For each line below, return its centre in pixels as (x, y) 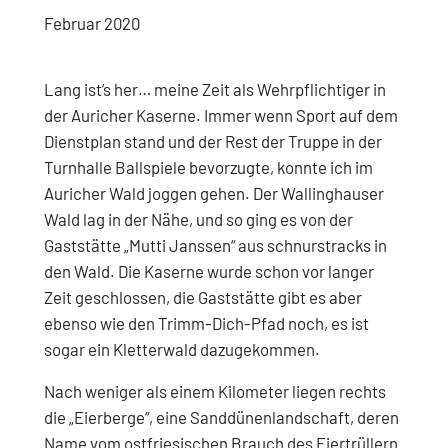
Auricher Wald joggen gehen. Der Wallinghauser (213, 192)
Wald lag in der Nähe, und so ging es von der (198, 218)
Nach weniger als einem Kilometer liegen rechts (214, 391)
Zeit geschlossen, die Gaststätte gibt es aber (202, 296)
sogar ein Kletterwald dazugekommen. (181, 348)
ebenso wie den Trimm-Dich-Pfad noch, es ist (206, 322)
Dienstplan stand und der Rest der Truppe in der (212, 140)
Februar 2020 (91, 23)
